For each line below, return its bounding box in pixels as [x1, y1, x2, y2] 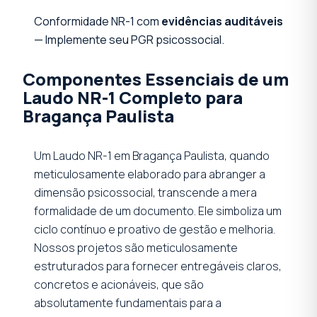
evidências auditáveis [161, 13, 283, 29]
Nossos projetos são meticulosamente [34, 239, 238, 255]
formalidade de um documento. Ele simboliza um [34, 202, 282, 219]
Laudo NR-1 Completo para [23, 85, 243, 109]
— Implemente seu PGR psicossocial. [34, 31, 224, 47]
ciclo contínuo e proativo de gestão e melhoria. [34, 221, 275, 237]
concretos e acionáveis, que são [34, 276, 204, 292]
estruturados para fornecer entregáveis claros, [34, 258, 282, 274]
